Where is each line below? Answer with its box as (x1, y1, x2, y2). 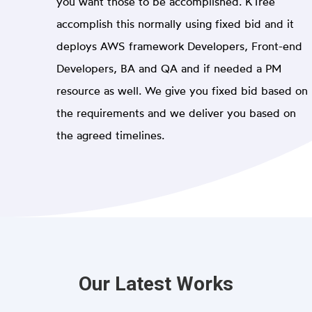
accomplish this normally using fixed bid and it (56, 16, 294, 31)
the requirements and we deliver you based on (56, 105, 296, 120)
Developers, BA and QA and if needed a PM (56, 61, 281, 75)
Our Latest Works (78, 272, 233, 295)
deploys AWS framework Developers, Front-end (56, 38, 302, 53)
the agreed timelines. (56, 127, 164, 142)
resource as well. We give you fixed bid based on (56, 83, 308, 97)
